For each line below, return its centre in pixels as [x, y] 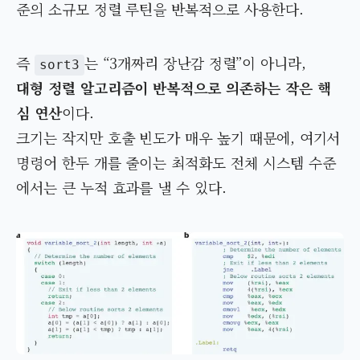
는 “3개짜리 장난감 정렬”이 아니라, [196, 63]
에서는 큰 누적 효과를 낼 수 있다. [121, 188]
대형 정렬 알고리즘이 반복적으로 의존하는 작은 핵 [174, 88]
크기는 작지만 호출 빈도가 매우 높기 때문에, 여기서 [178, 138]
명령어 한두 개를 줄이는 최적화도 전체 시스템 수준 [176, 163]
